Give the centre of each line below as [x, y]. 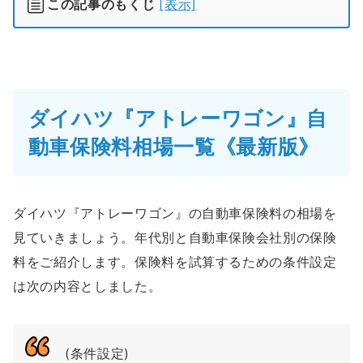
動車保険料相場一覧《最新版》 [173, 146]
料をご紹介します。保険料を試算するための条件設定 [175, 261]
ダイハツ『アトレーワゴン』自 [177, 118]
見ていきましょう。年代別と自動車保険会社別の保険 [175, 237]
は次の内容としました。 [88, 286]
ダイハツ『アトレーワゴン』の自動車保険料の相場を [175, 213]
